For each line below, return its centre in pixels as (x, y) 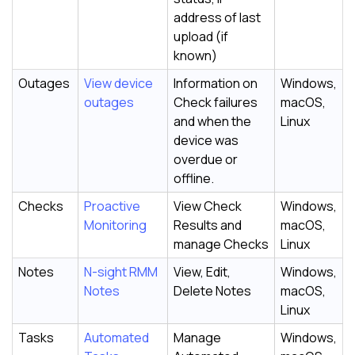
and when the (212, 121)
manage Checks (221, 244)
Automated (116, 337)
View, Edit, (202, 271)
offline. (194, 178)
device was (206, 140)
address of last (217, 17)
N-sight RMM (121, 271)
